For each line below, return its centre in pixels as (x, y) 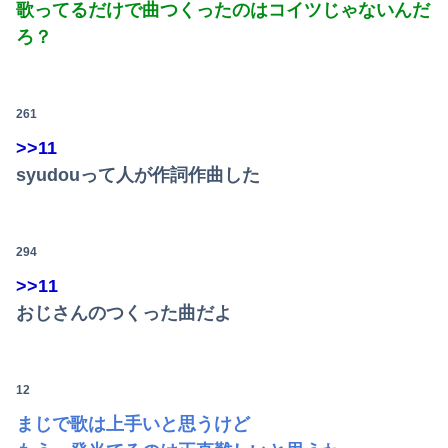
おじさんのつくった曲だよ (124, 312)
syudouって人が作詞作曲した (138, 174)
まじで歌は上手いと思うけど (133, 423)
